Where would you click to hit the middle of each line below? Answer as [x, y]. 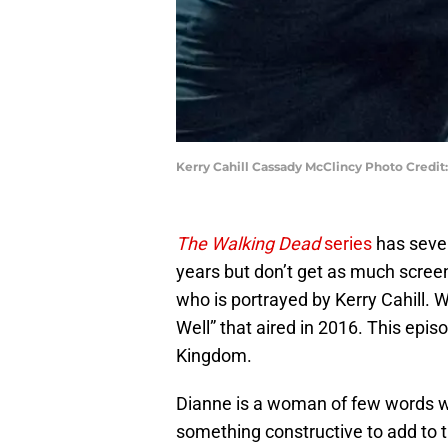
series [346, 244]
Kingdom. [214, 356]
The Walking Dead [248, 244]
